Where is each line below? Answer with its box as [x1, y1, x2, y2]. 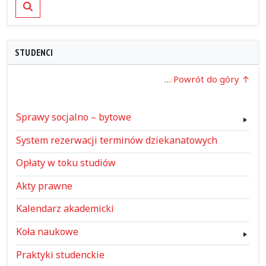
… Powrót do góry [164, 73, 242, 85]
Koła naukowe [15, 224, 78, 238]
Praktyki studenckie [15, 248, 104, 261]
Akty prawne [15, 179, 72, 192]
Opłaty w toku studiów [15, 156, 116, 170]
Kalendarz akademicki [15, 202, 114, 216]
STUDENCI [15, 46, 53, 58]
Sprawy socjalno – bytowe [15, 110, 131, 123]
